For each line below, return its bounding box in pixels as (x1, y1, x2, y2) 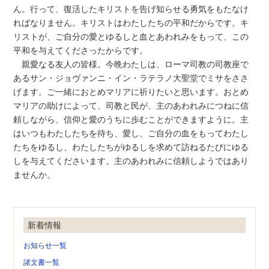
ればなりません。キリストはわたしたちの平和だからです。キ (13, 17, 249, 28)
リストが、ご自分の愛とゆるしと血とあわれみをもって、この (13, 31, 249, 41)
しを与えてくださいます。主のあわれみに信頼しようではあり (13, 156, 249, 166)
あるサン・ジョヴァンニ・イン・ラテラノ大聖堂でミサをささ (13, 73, 249, 83)
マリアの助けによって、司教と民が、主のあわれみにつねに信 (13, 100, 249, 110)
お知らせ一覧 (23, 241, 67, 250)
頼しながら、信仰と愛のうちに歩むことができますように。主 (13, 114, 249, 124)
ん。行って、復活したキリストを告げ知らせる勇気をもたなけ (13, 4, 249, 14)
